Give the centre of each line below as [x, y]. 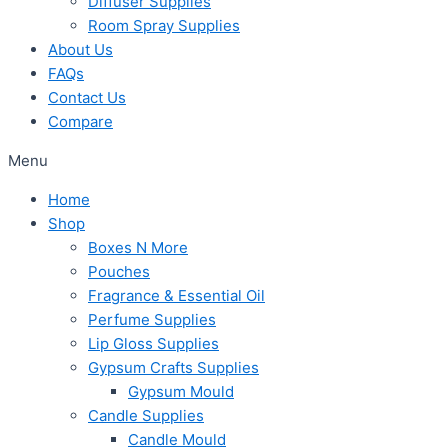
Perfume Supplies [152, 320]
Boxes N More [138, 248]
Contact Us [87, 98]
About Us [80, 50]
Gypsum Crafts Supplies [173, 368]
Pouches [119, 272]
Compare [80, 122]
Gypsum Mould [181, 392]
